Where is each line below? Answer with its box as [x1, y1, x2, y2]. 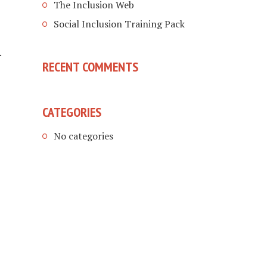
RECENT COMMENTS [42, 58, 138, 75]
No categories [54, 129, 113, 142]
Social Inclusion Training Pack [54, 17, 185, 30]
